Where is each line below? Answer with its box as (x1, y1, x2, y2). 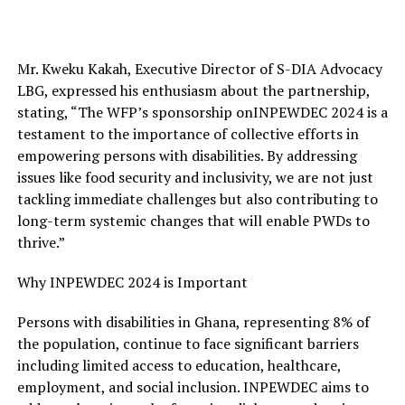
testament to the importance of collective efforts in (16, 124, 359, 145)
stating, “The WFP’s (16, 102, 152, 123)
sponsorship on (151, 102, 253, 123)
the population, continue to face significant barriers (16, 334, 359, 354)
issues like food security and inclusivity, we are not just (16, 167, 373, 188)
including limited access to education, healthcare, (16, 355, 341, 376)
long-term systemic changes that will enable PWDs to (16, 211, 370, 231)
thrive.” (16, 232, 65, 253)
